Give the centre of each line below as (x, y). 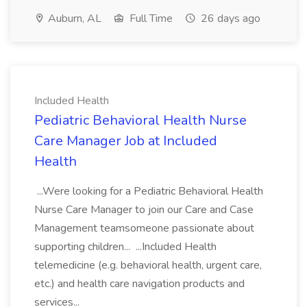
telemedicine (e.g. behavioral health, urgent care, (148, 265)
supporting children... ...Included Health (125, 247)
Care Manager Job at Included (126, 141)
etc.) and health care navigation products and (139, 284)
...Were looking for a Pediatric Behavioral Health (149, 191)
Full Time (150, 19)
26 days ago (229, 19)
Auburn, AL (73, 19)
